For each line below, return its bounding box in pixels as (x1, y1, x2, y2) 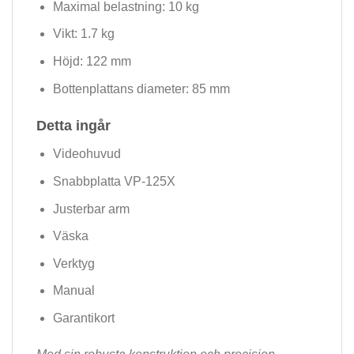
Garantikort (52, 311, 115, 325)
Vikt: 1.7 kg (52, 27, 115, 41)
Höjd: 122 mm (52, 54, 131, 68)
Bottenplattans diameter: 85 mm (52, 81, 230, 96)
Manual (52, 284, 95, 298)
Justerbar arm (52, 201, 130, 216)
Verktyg (52, 256, 95, 270)
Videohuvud (52, 147, 121, 161)
